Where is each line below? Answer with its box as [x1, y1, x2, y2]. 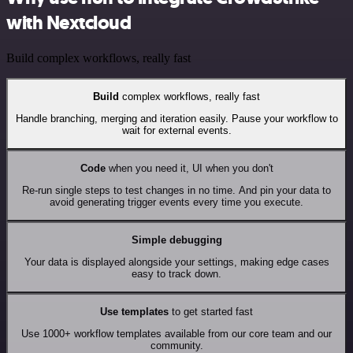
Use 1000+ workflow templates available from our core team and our [21, 328, 332, 340]
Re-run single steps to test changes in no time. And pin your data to [22, 184, 331, 197]
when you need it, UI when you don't [105, 162, 273, 175]
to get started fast [169, 306, 253, 318]
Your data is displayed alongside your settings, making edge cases [24, 256, 329, 269]
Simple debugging [131, 234, 222, 247]
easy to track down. [132, 268, 221, 281]
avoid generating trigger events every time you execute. [50, 196, 303, 209]
